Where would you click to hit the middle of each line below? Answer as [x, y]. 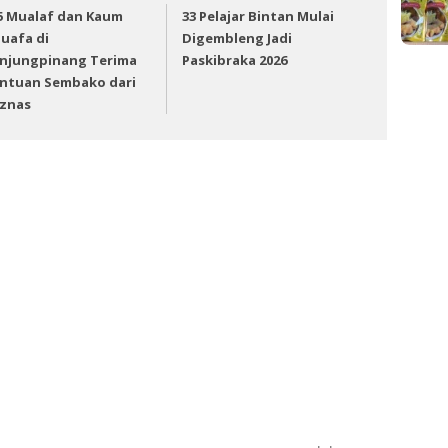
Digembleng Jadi [237, 37]
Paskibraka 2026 [235, 59]
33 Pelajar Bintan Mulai [258, 15]
